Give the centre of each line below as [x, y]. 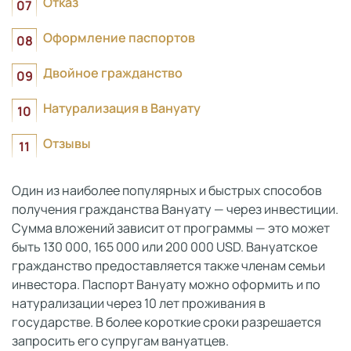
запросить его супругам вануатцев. [120, 341]
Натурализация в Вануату [122, 108]
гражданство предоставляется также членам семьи [168, 266]
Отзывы [67, 143]
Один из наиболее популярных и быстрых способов [167, 190]
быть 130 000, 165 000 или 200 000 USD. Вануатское [165, 247]
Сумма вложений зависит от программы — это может [171, 228]
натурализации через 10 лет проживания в [139, 303]
